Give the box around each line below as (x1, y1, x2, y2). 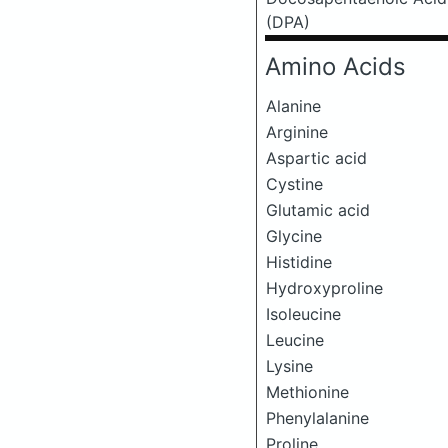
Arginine (266, 122, 328, 142)
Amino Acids (265, 52, 406, 81)
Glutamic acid (266, 200, 370, 220)
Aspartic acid (266, 148, 367, 168)
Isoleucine (266, 304, 341, 324)
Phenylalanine (266, 408, 369, 428)
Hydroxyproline (266, 278, 383, 298)
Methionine (266, 382, 349, 402)
